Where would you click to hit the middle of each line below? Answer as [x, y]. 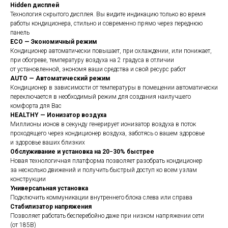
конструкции [28, 179]
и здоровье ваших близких [48, 143]
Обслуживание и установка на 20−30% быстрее [82, 152]
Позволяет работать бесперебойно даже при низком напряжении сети [107, 216]
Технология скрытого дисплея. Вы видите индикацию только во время [108, 15]
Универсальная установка [49, 189]
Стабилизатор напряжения [51, 207]
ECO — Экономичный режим [54, 42]
